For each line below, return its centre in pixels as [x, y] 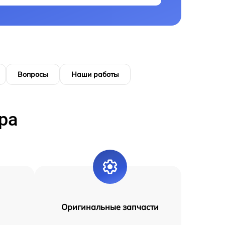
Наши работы [95, 75]
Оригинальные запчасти [110, 207]
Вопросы [33, 75]
